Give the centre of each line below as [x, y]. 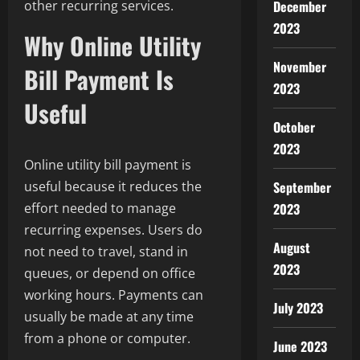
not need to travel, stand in [106, 252]
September [302, 187]
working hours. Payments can [114, 295]
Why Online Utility [112, 46]
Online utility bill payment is [108, 165]
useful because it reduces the [113, 187]
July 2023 [298, 308]
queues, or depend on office [110, 274]
